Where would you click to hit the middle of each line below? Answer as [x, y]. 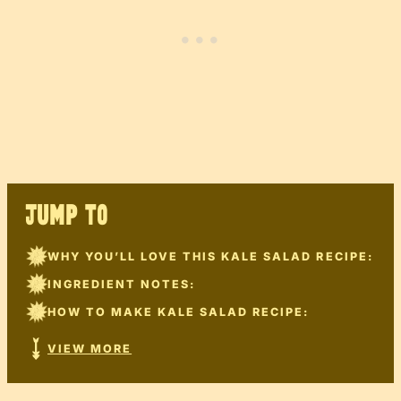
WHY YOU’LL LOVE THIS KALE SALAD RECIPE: [210, 257]
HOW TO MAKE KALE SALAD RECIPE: [179, 312]
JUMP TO [67, 217]
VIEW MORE [90, 349]
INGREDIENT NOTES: [122, 285]
